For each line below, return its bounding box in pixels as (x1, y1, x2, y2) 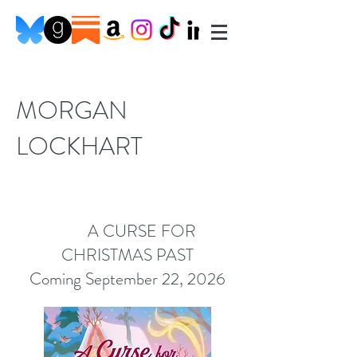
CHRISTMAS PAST (61, 243, 194, 267)
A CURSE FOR (59, 219, 196, 243)
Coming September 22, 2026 (29, 267, 226, 291)
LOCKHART (16, 128, 143, 164)
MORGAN (16, 92, 127, 128)
